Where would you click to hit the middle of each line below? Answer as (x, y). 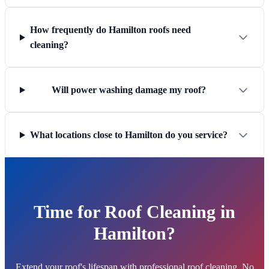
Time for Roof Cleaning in (134, 212)
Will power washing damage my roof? (128, 90)
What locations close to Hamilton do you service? (128, 135)
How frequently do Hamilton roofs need (110, 30)
